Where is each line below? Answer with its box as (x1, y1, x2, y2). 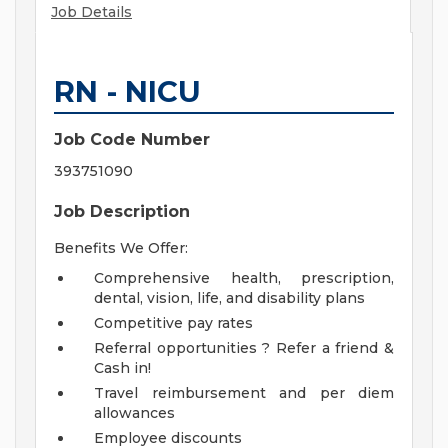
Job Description (54, 202, 190, 222)
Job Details (51, 3, 132, 22)
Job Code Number (54, 130, 210, 150)
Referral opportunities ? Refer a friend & (94, 339, 394, 358)
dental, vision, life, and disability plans (94, 289, 365, 308)
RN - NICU (54, 74, 201, 110)
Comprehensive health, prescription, (94, 269, 394, 288)
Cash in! (94, 359, 151, 378)
